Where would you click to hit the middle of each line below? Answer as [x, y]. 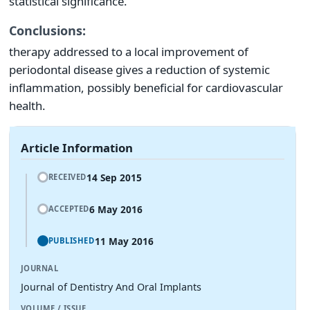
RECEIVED [67, 176]
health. [27, 105]
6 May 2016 [116, 209]
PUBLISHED [71, 240]
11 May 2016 [124, 241]
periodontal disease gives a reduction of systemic [139, 69]
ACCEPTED [69, 208]
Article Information [77, 147]
